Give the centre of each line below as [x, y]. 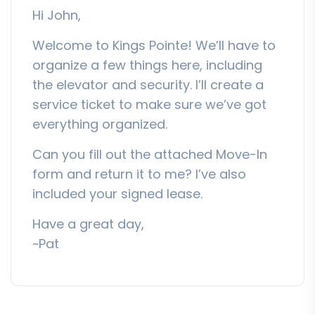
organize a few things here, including [147, 65]
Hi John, [57, 15]
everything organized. [100, 124]
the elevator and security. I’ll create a [148, 84]
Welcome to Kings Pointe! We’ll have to [154, 45]
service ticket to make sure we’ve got [149, 104]
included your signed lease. [117, 193]
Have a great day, [88, 224]
